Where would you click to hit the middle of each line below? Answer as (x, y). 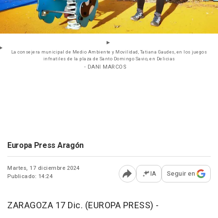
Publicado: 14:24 (30, 177)
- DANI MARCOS (105, 67)
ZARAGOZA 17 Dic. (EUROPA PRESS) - (83, 206)
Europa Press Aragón (45, 146)
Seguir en (181, 174)
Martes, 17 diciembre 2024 (44, 168)
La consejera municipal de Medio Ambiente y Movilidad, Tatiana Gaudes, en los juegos (109, 53)
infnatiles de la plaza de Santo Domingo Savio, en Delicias (109, 59)
